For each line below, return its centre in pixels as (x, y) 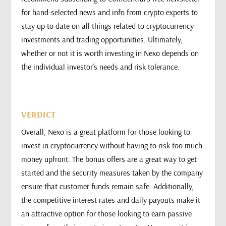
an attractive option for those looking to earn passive (107, 213)
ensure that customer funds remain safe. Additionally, (108, 186)
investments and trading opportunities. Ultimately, (102, 40)
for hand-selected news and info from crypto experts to (110, 12)
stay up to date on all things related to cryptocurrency (108, 26)
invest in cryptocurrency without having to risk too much (112, 145)
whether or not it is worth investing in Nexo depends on (110, 53)
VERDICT (39, 114)
